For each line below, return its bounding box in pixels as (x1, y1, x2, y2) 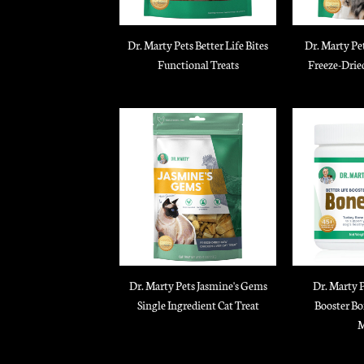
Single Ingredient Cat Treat (136, 296, 259, 313)
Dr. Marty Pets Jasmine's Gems (128, 276, 267, 293)
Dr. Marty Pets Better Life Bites (128, 36, 268, 53)
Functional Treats (157, 55, 239, 72)
